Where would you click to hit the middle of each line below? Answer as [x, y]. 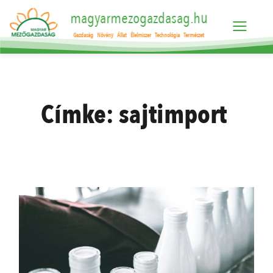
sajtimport [172, 115]
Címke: [80, 115]
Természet [194, 36]
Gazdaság [83, 36]
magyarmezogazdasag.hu [139, 18]
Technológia [168, 36]
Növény [105, 36]
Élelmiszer [141, 36]
